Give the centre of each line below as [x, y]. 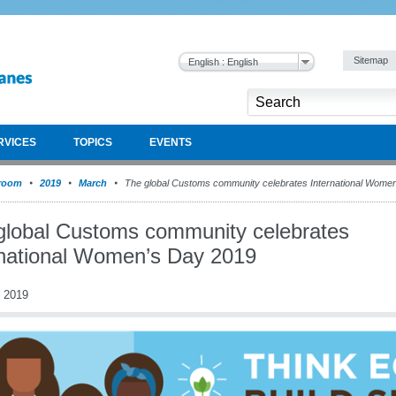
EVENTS [171, 142]
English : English [223, 62]
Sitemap [372, 60]
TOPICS [93, 142]
